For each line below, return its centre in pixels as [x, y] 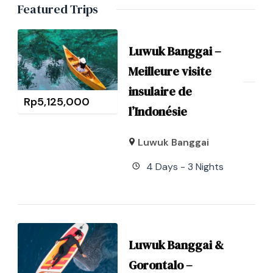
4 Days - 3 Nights [185, 167]
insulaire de [160, 92]
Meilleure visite [170, 72]
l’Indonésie [158, 112]
